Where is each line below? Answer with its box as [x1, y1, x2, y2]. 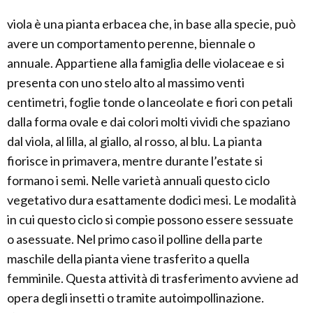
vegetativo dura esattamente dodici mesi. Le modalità [7, 192, 296, 208]
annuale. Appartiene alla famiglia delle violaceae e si [7, 55, 284, 71]
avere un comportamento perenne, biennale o [7, 36, 255, 52]
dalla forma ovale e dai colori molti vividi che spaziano [7, 114, 290, 130]
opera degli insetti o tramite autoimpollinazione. [7, 290, 264, 306]
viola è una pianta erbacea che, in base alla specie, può [7, 16, 296, 32]
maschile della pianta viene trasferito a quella [7, 251, 249, 267]
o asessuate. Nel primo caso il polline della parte [7, 231, 263, 247]
